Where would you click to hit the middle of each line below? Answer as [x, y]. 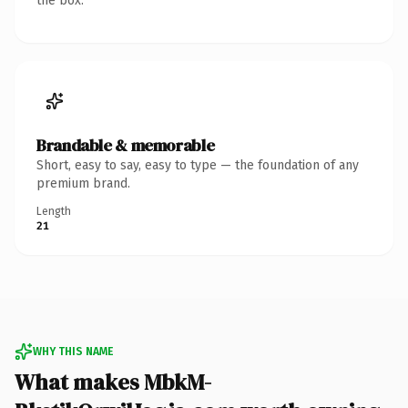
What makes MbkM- [113, 382]
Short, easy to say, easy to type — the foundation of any [198, 165]
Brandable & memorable [126, 145]
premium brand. [83, 183]
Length [54, 211]
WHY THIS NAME [73, 351]
